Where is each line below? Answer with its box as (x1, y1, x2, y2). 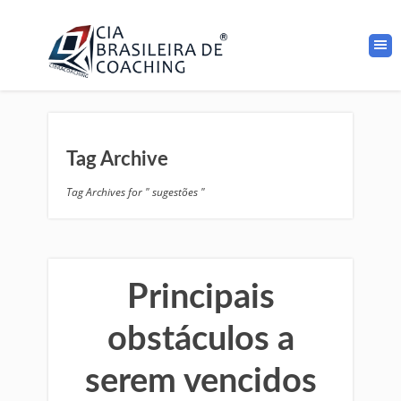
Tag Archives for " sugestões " (66, 184, 205, 200)
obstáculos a (107, 322, 294, 356)
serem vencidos (84, 364, 317, 398)
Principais (126, 280, 275, 314)
